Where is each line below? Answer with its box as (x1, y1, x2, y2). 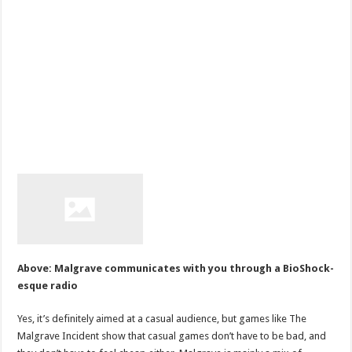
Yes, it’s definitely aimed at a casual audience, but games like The (17, 312, 307, 324)
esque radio (17, 279, 79, 291)
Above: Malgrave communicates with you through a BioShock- (17, 262, 335, 274)
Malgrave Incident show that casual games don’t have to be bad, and (17, 329, 327, 342)
